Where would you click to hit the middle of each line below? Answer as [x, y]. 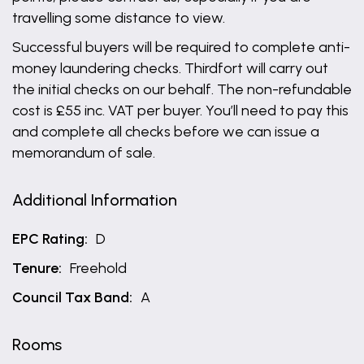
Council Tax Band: [72, 297]
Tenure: [37, 268]
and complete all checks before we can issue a [166, 132]
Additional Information [95, 200]
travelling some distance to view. [119, 18]
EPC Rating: [50, 239]
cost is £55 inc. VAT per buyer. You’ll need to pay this [180, 110]
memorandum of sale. [84, 153]
